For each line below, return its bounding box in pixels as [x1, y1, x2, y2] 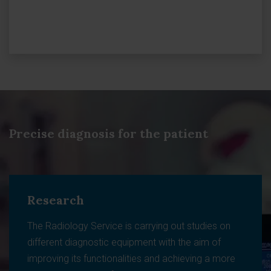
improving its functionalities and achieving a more [27, 253, 235, 264]
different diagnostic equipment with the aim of [27, 237, 221, 248]
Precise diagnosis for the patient [9, 126, 208, 141]
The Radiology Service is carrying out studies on [27, 220, 230, 232]
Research [27, 192, 84, 207]
